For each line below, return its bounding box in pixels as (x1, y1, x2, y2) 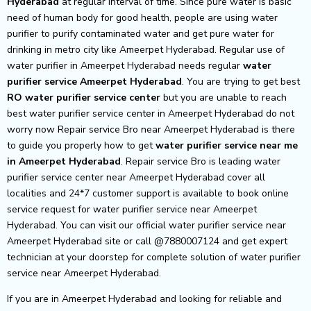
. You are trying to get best (182, 74, 300, 88)
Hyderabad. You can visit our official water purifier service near (7, 218, 286, 232)
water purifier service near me (155, 138, 298, 152)
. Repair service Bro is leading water (121, 154, 280, 168)
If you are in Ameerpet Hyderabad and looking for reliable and (7, 292, 282, 305)
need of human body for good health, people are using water (7, 10, 278, 24)
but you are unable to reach (160, 90, 287, 104)
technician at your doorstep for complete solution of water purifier (7, 250, 301, 264)
